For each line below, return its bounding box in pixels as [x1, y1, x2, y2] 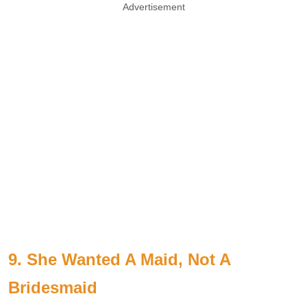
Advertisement [122, 1, 185, 13]
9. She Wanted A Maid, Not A [8, 250, 230, 269]
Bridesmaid [8, 278, 97, 297]
